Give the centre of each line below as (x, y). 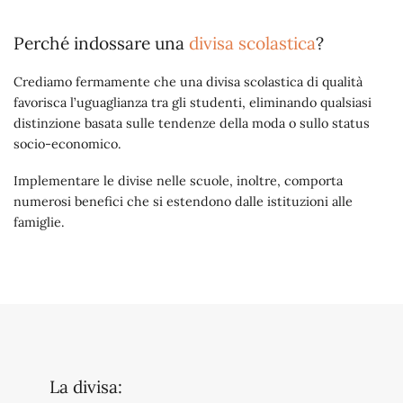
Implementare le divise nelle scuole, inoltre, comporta (178, 181)
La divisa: (86, 387)
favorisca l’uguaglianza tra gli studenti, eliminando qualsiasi (193, 102)
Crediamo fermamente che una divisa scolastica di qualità (188, 81)
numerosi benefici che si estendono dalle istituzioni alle (183, 202)
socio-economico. (67, 143)
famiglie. (39, 223)
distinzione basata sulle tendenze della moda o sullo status (192, 123)
